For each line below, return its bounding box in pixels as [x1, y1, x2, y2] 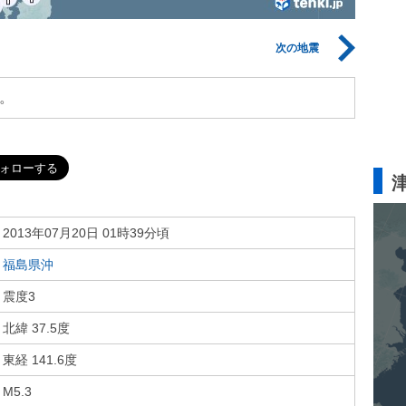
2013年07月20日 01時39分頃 [3, 226, 169, 240]
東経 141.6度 [3, 353, 77, 367]
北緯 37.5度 [3, 321, 70, 335]
